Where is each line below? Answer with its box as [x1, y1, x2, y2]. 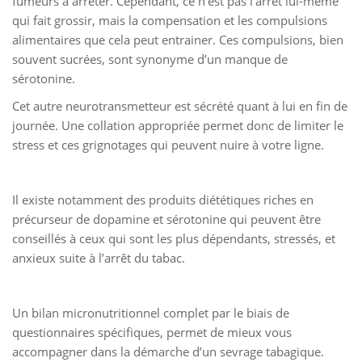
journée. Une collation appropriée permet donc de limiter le [12, 116, 343, 133]
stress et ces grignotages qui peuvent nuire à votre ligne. [12, 136, 324, 153]
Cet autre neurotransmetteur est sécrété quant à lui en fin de [12, 97, 347, 114]
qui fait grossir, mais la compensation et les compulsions [12, 11, 327, 28]
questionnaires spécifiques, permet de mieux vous [12, 323, 292, 340]
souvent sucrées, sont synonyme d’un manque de [12, 50, 288, 67]
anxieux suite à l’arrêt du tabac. [12, 249, 185, 266]
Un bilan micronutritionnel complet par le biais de [12, 304, 289, 321]
